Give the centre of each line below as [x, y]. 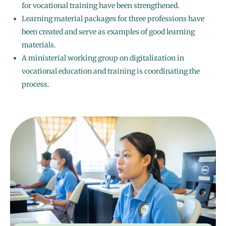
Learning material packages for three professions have [113, 19]
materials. [39, 45]
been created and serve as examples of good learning [108, 32]
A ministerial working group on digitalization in [103, 58]
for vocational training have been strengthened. [101, 6]
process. [36, 84]
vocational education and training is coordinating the [111, 71]
